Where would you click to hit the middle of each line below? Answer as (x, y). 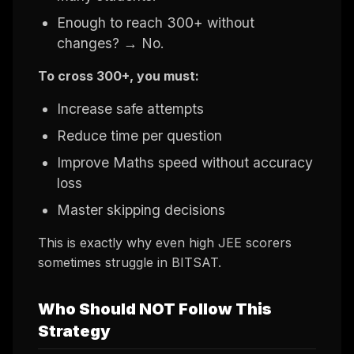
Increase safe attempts (130, 108)
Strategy (74, 331)
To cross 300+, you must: (119, 75)
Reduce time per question (139, 135)
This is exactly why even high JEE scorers (165, 242)
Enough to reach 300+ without (156, 22)
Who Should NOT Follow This (155, 309)
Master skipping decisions (141, 209)
